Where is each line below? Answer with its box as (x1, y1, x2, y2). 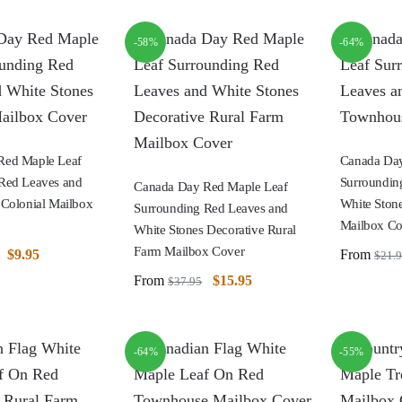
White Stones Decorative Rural (134, 222, 296, 237)
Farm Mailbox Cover (134, 243, 245, 258)
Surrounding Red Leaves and (134, 200, 288, 215)
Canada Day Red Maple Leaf (134, 179, 288, 194)
